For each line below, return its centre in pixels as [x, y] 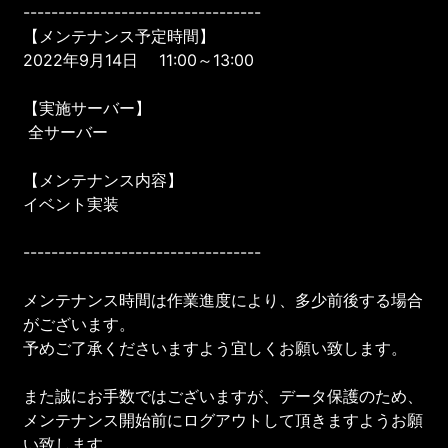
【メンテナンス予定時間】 [119, 35]
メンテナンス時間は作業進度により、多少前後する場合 [223, 299]
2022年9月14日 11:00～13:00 [139, 59]
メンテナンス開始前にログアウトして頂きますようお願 [223, 419]
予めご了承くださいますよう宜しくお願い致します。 [215, 347]
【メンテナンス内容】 [103, 179]
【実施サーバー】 [87, 107]
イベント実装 [71, 203]
